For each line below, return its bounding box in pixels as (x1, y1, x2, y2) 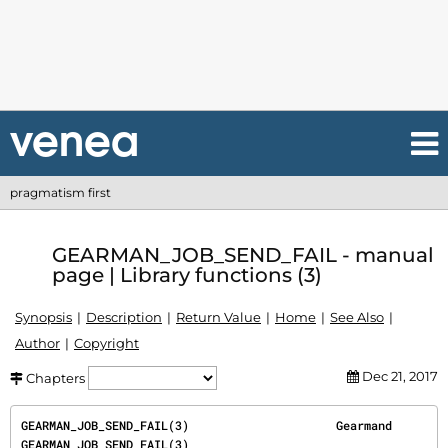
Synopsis (15, 309, 72, 325)
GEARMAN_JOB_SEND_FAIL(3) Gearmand (21, 417, 392, 433)
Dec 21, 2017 (359, 368, 438, 384)
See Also (330, 309, 384, 325)
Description (86, 309, 162, 325)
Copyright (74, 335, 139, 351)
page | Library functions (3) (52, 262, 322, 287)
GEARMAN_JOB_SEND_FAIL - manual (52, 242, 434, 267)
